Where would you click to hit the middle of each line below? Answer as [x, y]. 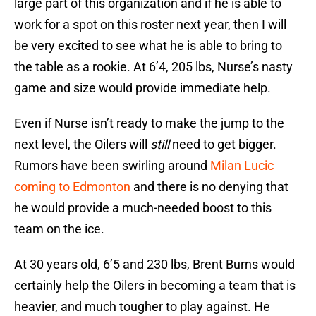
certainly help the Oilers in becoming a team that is [155, 286]
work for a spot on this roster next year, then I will [150, 25]
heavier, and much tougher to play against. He [142, 307]
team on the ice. [59, 229]
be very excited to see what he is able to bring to [148, 46]
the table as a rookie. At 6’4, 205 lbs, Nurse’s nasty [153, 67]
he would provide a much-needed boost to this [143, 208]
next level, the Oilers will [82, 145]
